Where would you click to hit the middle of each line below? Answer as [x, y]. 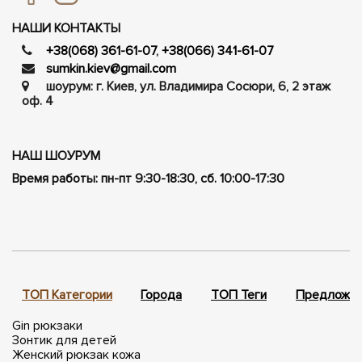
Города [161, 295]
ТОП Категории [67, 295]
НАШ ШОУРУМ [56, 156]
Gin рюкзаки [47, 325]
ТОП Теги [239, 295]
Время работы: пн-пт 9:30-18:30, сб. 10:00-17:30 [148, 178]
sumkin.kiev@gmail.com [111, 68]
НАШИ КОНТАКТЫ [66, 28]
